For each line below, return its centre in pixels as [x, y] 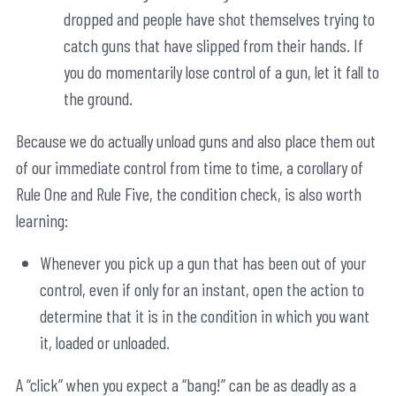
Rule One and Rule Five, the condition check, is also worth [189, 194]
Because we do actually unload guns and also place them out [196, 141]
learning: [42, 221]
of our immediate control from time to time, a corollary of [190, 168]
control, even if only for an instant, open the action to [202, 289]
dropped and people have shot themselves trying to [219, 19]
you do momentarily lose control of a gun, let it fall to [221, 72]
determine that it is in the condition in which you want [205, 316]
